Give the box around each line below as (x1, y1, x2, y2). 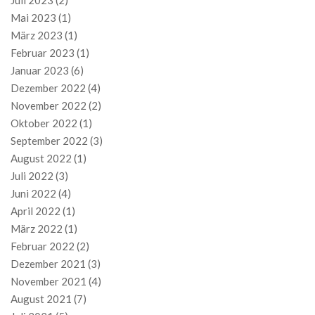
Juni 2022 (11, 187, 56, 200)
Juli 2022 (11, 169, 53, 183)
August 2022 (11, 152, 72, 165)
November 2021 (11, 275, 86, 288)
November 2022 (11, 99, 86, 112)
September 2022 (11, 134, 88, 148)
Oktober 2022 (11, 117, 77, 130)
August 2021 (11, 292, 72, 306)
